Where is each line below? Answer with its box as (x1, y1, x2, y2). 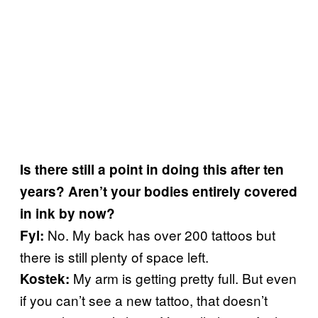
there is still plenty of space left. (20, 246, 209, 266)
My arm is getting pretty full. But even (73, 268, 297, 287)
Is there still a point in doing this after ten (20, 159, 284, 179)
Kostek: (20, 268, 73, 288)
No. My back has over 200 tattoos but (44, 224, 275, 244)
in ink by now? (20, 203, 115, 223)
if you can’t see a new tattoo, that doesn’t (20, 290, 268, 309)
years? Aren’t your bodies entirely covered (20, 181, 297, 201)
